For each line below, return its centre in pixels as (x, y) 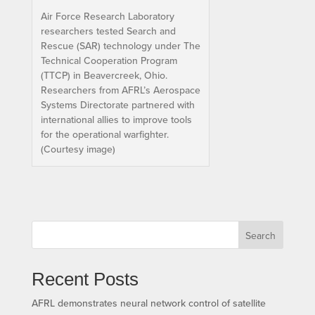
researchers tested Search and (108, 31)
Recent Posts (85, 279)
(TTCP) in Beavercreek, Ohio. (104, 76)
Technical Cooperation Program (109, 61)
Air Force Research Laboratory (107, 17)
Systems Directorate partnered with (117, 105)
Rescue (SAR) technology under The (120, 46)
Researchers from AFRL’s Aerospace (120, 90)
